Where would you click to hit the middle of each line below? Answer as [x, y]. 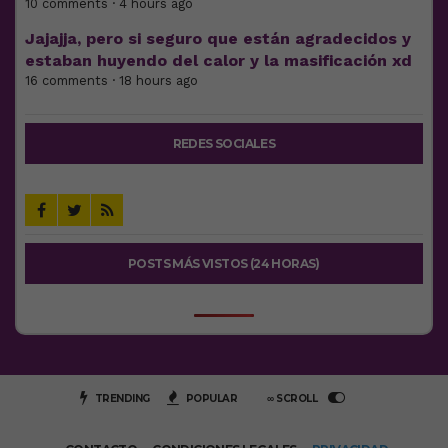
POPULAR [210, 399]
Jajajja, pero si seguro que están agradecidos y [218, 39]
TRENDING [121, 399]
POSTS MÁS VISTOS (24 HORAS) [224, 264]
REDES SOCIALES [224, 144]
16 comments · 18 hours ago [111, 81]
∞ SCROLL [293, 399]
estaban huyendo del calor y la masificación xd [218, 61]
